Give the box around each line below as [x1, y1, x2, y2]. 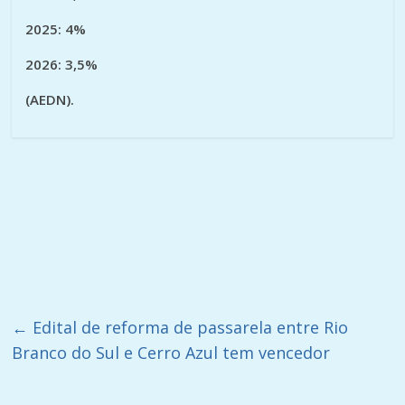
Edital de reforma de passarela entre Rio [28, 316, 349, 338]
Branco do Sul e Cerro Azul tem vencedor [12, 341, 331, 363]
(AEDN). [25, 89, 75, 108]
